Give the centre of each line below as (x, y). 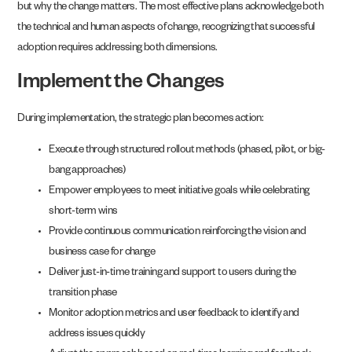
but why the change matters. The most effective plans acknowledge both (170, 9)
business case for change (102, 254)
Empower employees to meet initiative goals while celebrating (179, 192)
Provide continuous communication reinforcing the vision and (178, 233)
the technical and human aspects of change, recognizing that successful (166, 29)
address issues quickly (97, 335)
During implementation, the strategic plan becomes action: (141, 119)
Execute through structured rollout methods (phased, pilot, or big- (187, 152)
